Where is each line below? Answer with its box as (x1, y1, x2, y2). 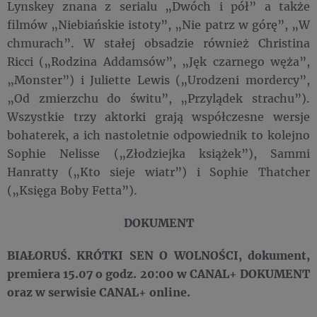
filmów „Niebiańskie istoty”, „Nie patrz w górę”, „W (7, 17, 310, 33)
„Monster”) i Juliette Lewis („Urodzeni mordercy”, (7, 72, 310, 88)
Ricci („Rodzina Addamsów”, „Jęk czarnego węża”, (7, 54, 310, 69)
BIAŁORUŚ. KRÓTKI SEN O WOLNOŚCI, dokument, (7, 248, 310, 263)
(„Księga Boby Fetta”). (7, 183, 137, 198)
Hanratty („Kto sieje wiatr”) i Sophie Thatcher (7, 164, 310, 180)
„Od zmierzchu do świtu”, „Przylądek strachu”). (7, 91, 310, 106)
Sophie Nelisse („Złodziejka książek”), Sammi (7, 146, 310, 161)
